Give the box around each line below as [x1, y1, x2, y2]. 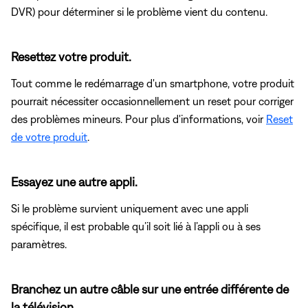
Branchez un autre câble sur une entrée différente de [11, 281, 289, 296]
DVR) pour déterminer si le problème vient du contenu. [11, 5, 267, 18]
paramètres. [11, 237, 67, 250]
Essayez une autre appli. [11, 174, 137, 189]
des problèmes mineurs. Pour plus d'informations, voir [11, 112, 266, 125]
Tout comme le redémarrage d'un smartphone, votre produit [11, 76, 294, 89]
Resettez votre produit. [11, 49, 131, 64]
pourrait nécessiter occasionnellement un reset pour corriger [11, 94, 294, 107]
